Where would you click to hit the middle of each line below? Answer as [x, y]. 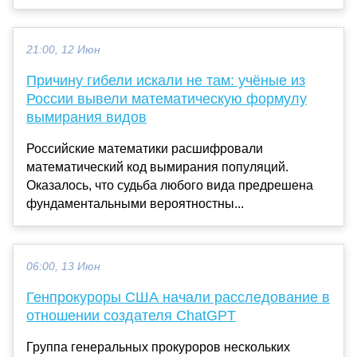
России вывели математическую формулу [167, 98]
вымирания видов [86, 117]
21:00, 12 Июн [63, 49]
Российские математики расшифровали [145, 148]
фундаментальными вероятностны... [135, 203]
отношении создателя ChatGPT [131, 315]
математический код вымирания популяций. [157, 167]
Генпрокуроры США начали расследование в [178, 297]
